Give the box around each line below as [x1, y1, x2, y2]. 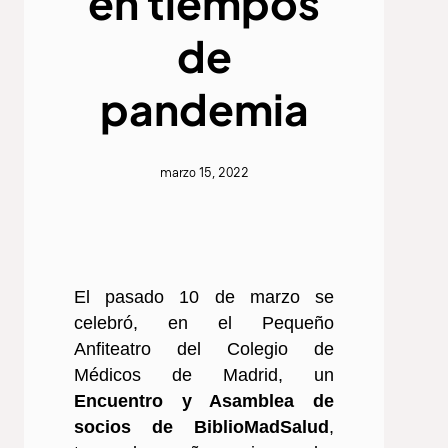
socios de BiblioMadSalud [74, 417, 329, 438]
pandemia [99, 81, 309, 135]
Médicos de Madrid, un [74, 365, 334, 386]
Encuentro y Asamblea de [74, 391, 334, 412]
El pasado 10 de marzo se [74, 287, 334, 308]
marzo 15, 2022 [159, 164, 249, 182]
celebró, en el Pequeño [74, 313, 334, 334]
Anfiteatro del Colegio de [74, 339, 334, 360]
